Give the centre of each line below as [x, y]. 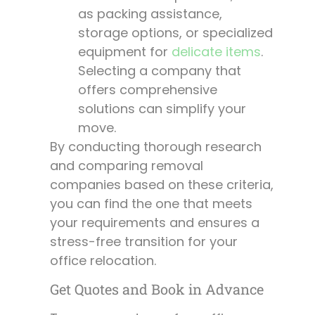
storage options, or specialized [175, 33]
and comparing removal [127, 166]
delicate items [216, 52]
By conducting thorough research [156, 147]
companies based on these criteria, [162, 185]
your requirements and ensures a [155, 223]
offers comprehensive [148, 90]
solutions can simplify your [162, 109]
